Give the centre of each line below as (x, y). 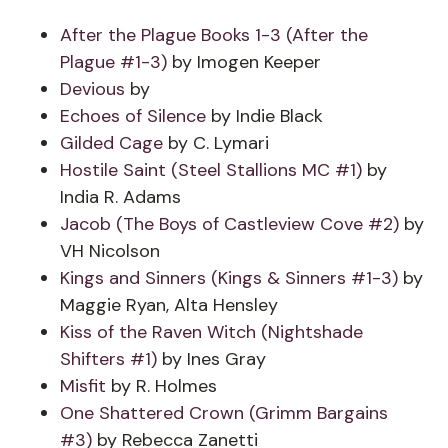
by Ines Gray (211, 359)
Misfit (85, 386)
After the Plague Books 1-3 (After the (214, 35)
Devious (95, 89)
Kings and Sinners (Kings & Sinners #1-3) (229, 278)
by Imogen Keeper (244, 62)
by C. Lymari (218, 143)
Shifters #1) (108, 359)
